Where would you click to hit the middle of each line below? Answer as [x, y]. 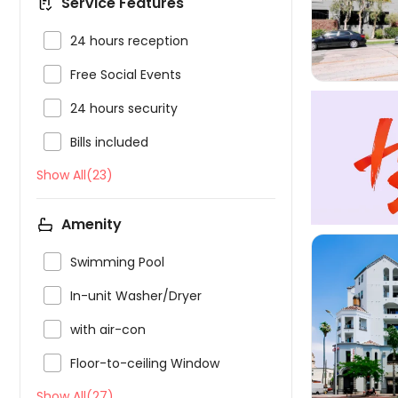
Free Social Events [126, 75]
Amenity [92, 224]
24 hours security [124, 108]
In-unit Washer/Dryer [136, 296]
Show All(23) [75, 175]
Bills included [109, 142]
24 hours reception [129, 41]
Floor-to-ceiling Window [145, 363]
